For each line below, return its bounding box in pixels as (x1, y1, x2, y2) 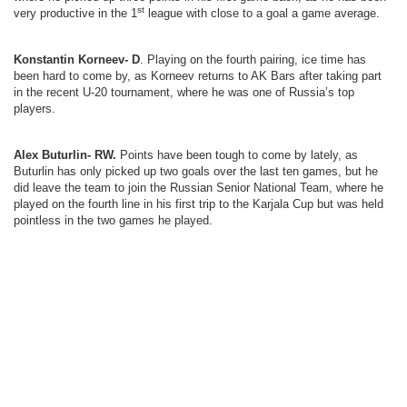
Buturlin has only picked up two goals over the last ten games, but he (14, 164, 378, 178)
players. (14, 102, 55, 115)
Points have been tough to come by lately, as (116, 148, 358, 162)
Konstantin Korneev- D (14, 53, 140, 66)
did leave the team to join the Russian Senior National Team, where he (14, 181, 383, 194)
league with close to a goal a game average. (144, 6, 380, 20)
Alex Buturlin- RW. (14, 148, 116, 162)
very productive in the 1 (14, 6, 137, 20)
